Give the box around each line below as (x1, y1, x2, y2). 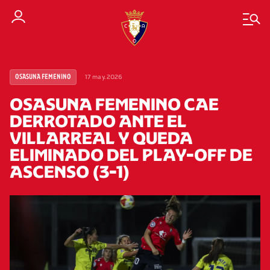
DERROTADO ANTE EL (10, 111, 187, 131)
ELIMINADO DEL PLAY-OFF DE (10, 145, 253, 165)
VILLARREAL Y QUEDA (10, 128, 193, 148)
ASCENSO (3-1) (10, 162, 130, 182)
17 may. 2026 (85, 73, 123, 81)
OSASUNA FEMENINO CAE (10, 94, 219, 115)
